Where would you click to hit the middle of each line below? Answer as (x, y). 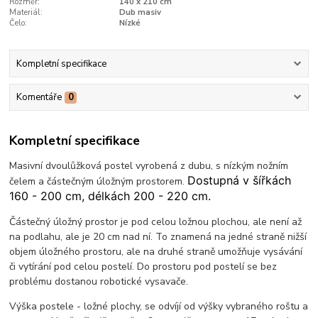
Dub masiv (140, 12)
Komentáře (39, 98)
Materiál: (26, 12)
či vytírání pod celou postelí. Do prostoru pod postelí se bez (143, 266)
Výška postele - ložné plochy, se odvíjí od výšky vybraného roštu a (159, 306)
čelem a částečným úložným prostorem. (99, 181)
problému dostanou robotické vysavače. (99, 281)
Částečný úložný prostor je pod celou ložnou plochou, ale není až (156, 221)
